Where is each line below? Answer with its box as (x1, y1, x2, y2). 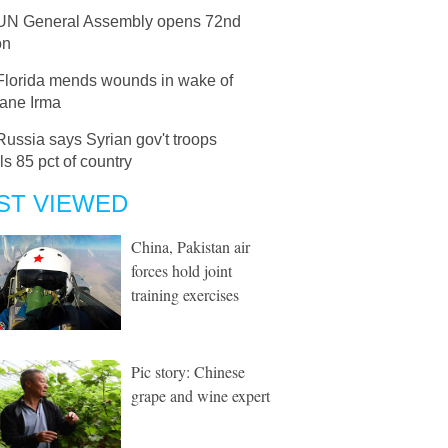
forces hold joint (131, 260, 232, 281)
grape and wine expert (131, 385, 270, 406)
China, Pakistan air (131, 236, 250, 257)
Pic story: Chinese (131, 361, 245, 382)
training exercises (131, 284, 239, 305)
